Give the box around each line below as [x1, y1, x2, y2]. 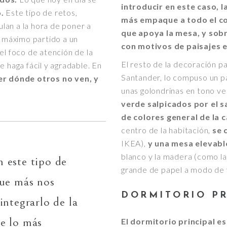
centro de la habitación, [121, 125, 213, 135]
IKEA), [121, 138, 148, 148]
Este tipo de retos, [4, 7, 78, 17]
